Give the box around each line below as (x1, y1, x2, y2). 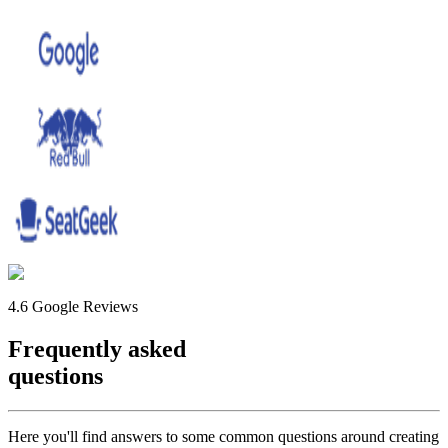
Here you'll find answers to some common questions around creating (8, 427, 439, 445)
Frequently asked (8, 335, 186, 362)
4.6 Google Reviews (8, 297, 138, 315)
